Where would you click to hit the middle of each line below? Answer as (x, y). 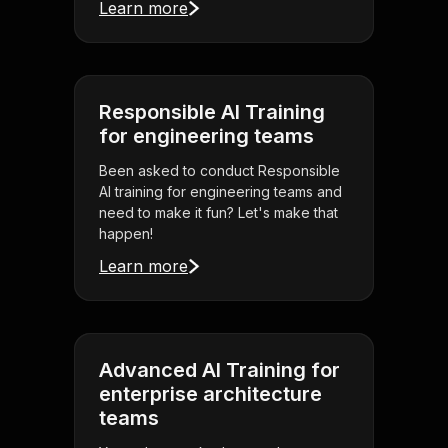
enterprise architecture (210, 394)
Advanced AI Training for (219, 370)
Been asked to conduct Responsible (219, 171)
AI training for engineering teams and (220, 192)
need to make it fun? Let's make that (218, 213)
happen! (126, 234)
